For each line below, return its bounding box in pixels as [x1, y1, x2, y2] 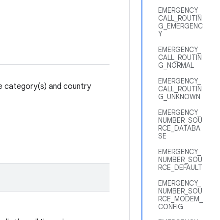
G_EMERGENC [158, 22, 203, 30]
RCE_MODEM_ [158, 194, 203, 203]
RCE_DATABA [158, 124, 200, 133]
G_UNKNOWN [158, 92, 200, 101]
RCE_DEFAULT [158, 163, 202, 172]
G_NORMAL [158, 61, 194, 70]
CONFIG [158, 202, 183, 211]
